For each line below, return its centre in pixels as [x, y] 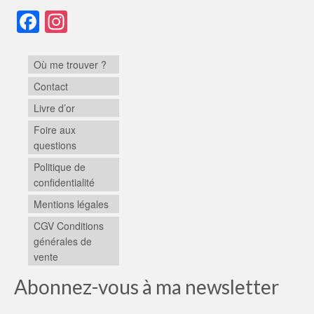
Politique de [60, 167]
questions [55, 145]
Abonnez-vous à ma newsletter [146, 287]
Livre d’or [54, 108]
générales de [63, 241]
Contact [51, 87]
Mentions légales [71, 204]
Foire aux [55, 130]
